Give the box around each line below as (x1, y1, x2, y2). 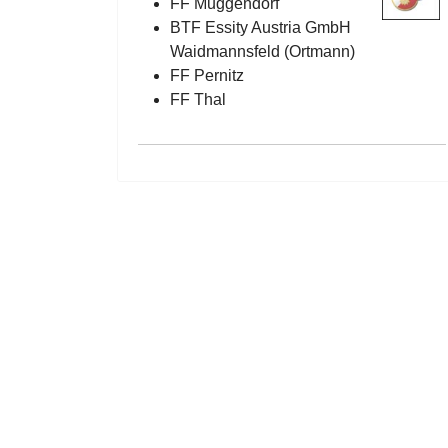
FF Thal (170, 91, 226, 108)
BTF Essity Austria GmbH (170, 19, 351, 36)
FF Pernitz (170, 67, 244, 84)
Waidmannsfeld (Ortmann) (170, 43, 355, 60)
